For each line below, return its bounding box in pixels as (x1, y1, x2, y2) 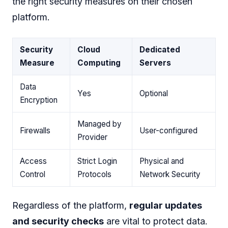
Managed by (77, 119, 122, 129)
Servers (139, 58, 171, 68)
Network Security (139, 169, 201, 179)
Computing (77, 58, 121, 68)
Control (20, 169, 45, 179)
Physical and (139, 156, 184, 166)
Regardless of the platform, (12, 200, 129, 211)
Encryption (20, 95, 58, 105)
